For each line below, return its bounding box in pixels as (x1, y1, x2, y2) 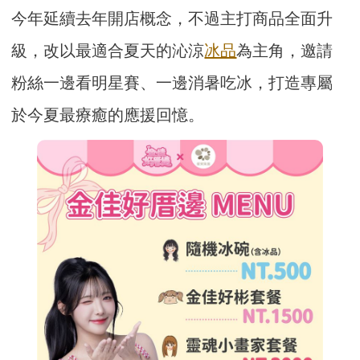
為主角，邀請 (236, 42, 333, 60)
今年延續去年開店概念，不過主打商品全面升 (11, 10, 333, 28)
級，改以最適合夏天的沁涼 (11, 42, 205, 60)
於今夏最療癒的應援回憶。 (11, 106, 205, 125)
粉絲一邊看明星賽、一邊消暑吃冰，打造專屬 (11, 74, 333, 92)
